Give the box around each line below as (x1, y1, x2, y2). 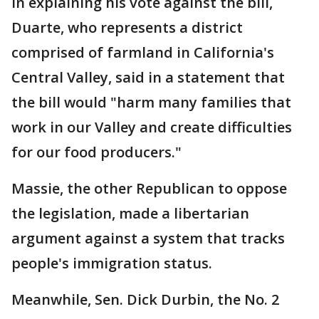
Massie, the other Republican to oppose (11, 179, 287, 199)
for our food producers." (11, 142, 182, 162)
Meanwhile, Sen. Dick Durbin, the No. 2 (11, 290, 279, 310)
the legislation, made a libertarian (11, 204, 249, 224)
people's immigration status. (11, 253, 212, 273)
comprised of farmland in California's (11, 43, 274, 63)
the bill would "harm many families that (11, 93, 291, 113)
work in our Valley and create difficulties (11, 117, 292, 137)
